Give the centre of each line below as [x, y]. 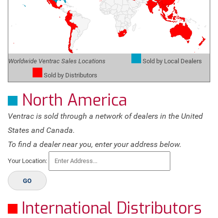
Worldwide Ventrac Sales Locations [57, 61]
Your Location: [28, 161]
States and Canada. [42, 130]
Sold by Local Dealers [172, 61]
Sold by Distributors [70, 75]
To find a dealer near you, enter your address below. [95, 144]
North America [73, 100]
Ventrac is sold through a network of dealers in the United [106, 116]
